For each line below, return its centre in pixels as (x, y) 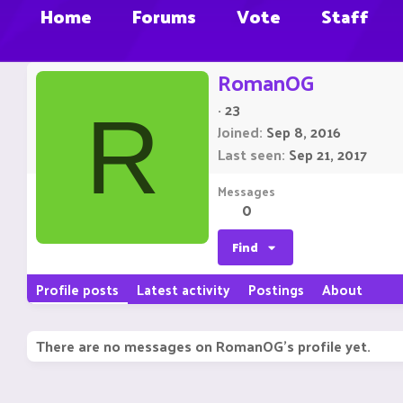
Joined (238, 132)
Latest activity (184, 290)
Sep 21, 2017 (328, 155)
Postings (276, 290)
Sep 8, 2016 (304, 132)
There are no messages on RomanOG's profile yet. (203, 346)
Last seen (250, 155)
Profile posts (77, 290)
